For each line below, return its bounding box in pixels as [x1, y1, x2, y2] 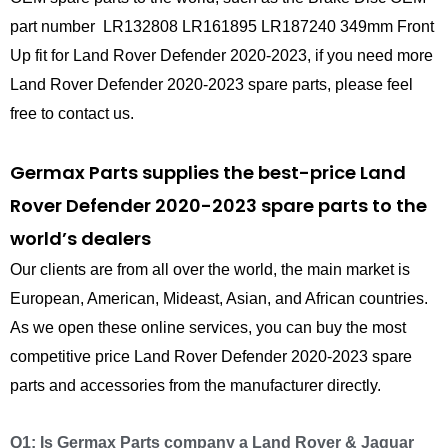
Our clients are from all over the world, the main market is [10, 260, 410, 278]
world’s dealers [10, 225, 151, 251]
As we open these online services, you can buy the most [10, 318, 406, 336]
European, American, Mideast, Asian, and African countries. [10, 289, 428, 307]
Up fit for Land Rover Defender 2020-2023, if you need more [10, 46, 433, 64]
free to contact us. [10, 104, 134, 122]
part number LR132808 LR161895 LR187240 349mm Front [10, 17, 434, 35]
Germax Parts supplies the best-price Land [10, 159, 406, 185]
